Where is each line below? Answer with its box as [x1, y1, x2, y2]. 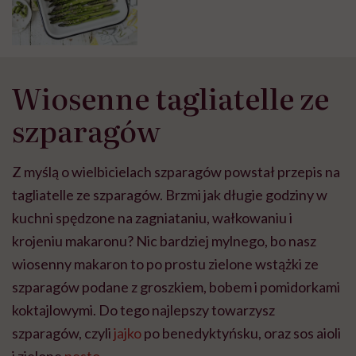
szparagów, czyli [12, 323, 114, 342]
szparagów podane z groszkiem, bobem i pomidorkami [12, 277, 340, 296]
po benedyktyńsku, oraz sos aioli [141, 323, 341, 342]
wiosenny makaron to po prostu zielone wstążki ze [12, 254, 319, 273]
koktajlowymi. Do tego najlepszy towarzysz [12, 300, 275, 319]
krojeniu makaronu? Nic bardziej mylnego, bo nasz [12, 231, 316, 250]
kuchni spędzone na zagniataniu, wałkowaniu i [12, 208, 292, 226]
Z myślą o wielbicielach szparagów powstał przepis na [12, 162, 340, 180]
